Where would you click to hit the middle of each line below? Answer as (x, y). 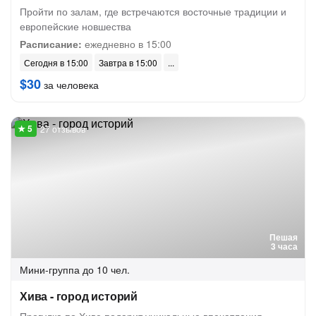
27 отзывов (63, 129)
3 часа (284, 246)
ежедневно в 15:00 (127, 44)
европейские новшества (75, 26)
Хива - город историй (79, 296)
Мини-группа (50, 269)
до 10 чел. (106, 269)
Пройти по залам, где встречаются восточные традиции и (153, 11)
